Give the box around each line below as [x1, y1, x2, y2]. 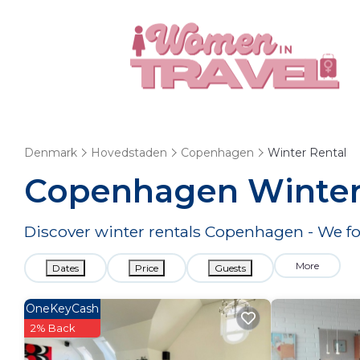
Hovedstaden [91, 145, 167, 160]
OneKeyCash [26, 301, 99, 316]
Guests [215, 262, 246, 274]
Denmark [24, 145, 77, 160]
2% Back [31, 321, 76, 334]
